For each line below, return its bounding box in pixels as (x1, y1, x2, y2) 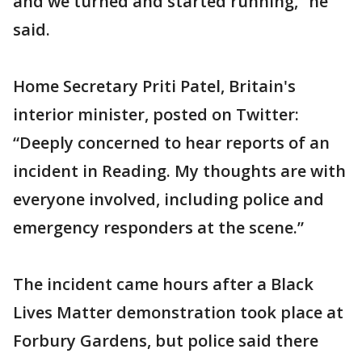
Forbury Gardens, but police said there (13, 330, 318, 351)
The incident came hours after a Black (13, 273, 314, 295)
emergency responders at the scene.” (13, 217, 304, 238)
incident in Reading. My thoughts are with (13, 160, 346, 182)
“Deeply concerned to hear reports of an (13, 132, 330, 154)
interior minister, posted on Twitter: (13, 103, 299, 125)
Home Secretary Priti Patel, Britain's (13, 75, 296, 97)
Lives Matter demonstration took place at (13, 301, 343, 323)
